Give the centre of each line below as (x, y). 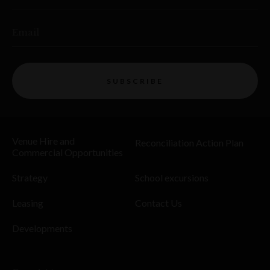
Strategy (30, 178)
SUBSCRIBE (135, 81)
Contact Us (159, 203)
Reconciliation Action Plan (189, 143)
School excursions (172, 178)
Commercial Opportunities (67, 152)
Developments (42, 228)
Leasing (28, 203)
